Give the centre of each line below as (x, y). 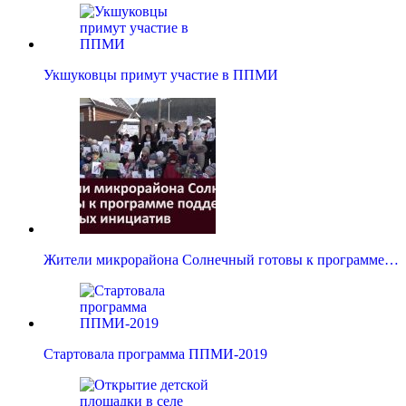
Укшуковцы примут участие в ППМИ (161, 75)
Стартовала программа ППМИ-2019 (155, 354)
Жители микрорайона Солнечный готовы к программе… (221, 260)
